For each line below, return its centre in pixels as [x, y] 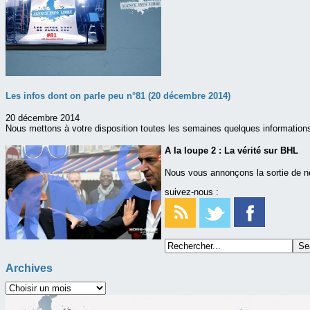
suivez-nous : [192, 192]
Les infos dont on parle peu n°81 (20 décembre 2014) [118, 95]
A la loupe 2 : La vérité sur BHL [231, 151]
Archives [29, 268]
